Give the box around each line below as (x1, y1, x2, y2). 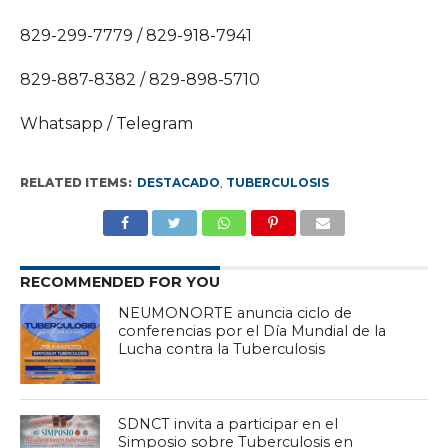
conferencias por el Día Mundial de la (118, 321, 387, 340)
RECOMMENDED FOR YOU (19, 272, 220, 291)
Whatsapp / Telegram (19, 113, 193, 133)
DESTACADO (136, 174, 220, 190)
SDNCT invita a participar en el (118, 414, 339, 433)
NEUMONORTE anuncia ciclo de (118, 303, 353, 322)
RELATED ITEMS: (19, 174, 132, 190)
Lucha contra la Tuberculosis (118, 339, 326, 358)
